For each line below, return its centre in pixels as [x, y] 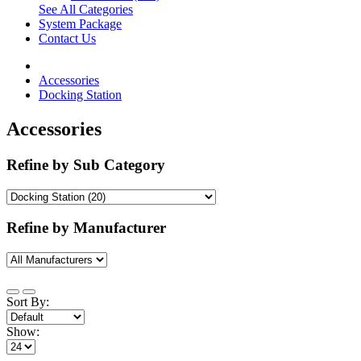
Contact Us [67, 38]
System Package [80, 24]
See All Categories [86, 9]
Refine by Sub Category [86, 164]
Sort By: [28, 301]
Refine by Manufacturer [86, 228]
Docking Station [80, 95]
